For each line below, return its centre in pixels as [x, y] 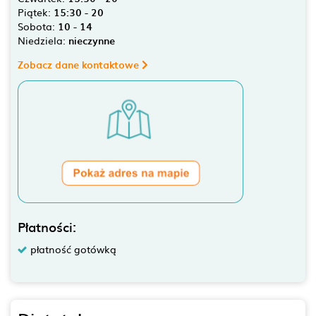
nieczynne [92, 41]
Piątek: [36, 12]
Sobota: [38, 26]
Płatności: [47, 226]
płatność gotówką [73, 249]
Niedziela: [43, 40]
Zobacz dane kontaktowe [80, 65]
